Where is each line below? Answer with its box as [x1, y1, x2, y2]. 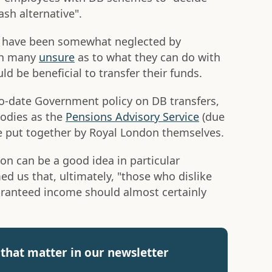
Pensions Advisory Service [66, 109, 199, 124]
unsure [39, 50, 75, 65]
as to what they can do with [75, 50, 220, 65]
